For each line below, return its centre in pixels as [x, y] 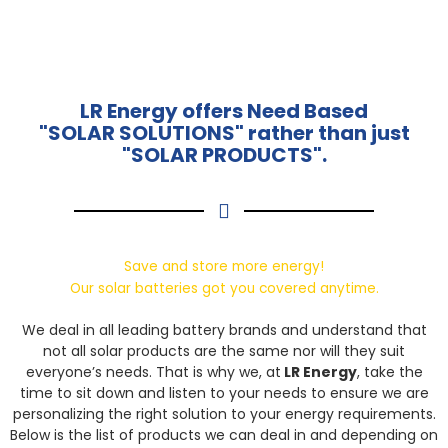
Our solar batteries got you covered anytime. [224, 288]
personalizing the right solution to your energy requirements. [224, 413]
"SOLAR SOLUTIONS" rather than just [224, 132]
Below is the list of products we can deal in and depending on [224, 434]
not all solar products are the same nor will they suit [224, 350]
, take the [389, 371]
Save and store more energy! [224, 266]
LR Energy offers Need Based [224, 110]
